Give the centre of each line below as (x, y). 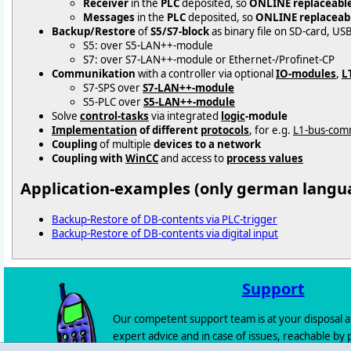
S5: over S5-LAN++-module (148, 45)
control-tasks (114, 116)
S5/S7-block (180, 31)
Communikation (94, 73)
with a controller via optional (206, 73)
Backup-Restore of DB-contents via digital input (165, 233)
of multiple (125, 144)
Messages (109, 17)
